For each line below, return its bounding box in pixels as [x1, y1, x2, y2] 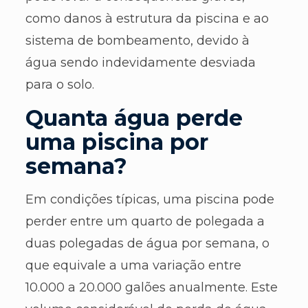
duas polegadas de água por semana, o [25, 235, 269, 251]
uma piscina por [25, 128, 208, 155]
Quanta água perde [25, 104, 243, 131]
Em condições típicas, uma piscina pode [25, 191, 274, 207]
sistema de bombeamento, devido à [25, 32, 250, 48]
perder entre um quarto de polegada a [25, 213, 265, 229]
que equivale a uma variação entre [25, 257, 241, 273]
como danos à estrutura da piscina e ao [25, 10, 269, 26]
